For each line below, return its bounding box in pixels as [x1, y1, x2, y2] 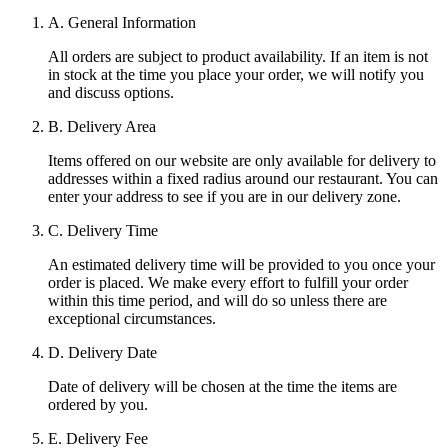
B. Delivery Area [48, 118, 156, 135]
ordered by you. [48, 396, 148, 413]
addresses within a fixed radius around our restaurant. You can [48, 170, 438, 187]
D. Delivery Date [48, 344, 157, 361]
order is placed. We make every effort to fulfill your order [48, 274, 408, 291]
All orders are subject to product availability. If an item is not [48, 48, 428, 65]
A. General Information [48, 14, 196, 31]
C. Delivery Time [48, 222, 158, 239]
